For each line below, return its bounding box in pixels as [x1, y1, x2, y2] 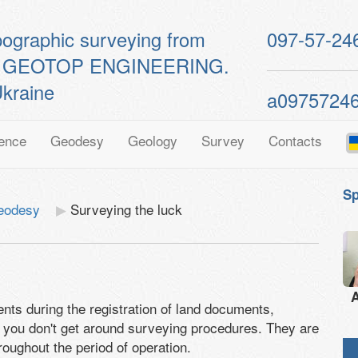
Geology [128, 130, 177, 150]
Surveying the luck [70, 198, 182, 219]
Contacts [268, 130, 322, 150]
